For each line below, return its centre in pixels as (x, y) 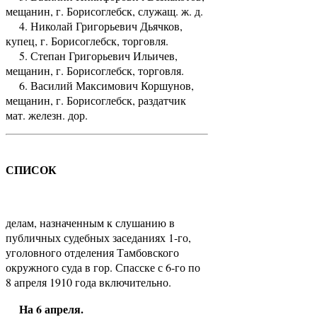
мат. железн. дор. (47, 115)
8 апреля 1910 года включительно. (88, 282)
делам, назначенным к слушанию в (90, 222)
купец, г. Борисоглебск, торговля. (87, 40)
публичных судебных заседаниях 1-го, (98, 237)
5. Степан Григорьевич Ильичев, (92, 55)
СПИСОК (31, 169)
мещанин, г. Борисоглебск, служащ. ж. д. (104, 11)
